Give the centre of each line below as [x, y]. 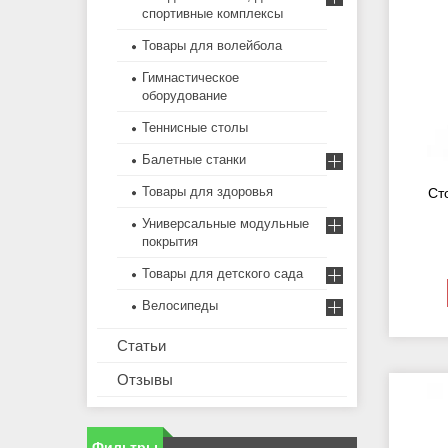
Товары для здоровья [207, 192]
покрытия [170, 242]
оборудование [184, 96]
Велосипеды [180, 306]
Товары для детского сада [222, 274]
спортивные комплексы [212, 14]
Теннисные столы [195, 128]
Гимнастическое [190, 78]
